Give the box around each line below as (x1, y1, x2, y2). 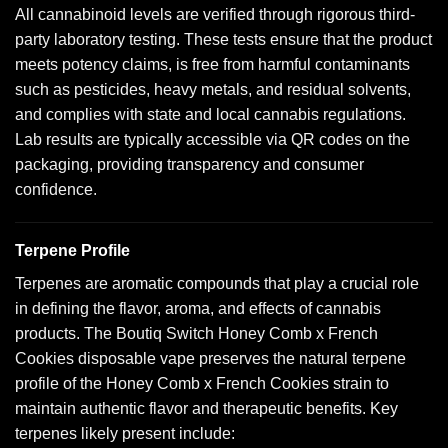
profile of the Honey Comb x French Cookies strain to (15, 375, 389, 393)
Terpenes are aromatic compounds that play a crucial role (15, 275, 419, 293)
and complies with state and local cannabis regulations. (15, 105, 406, 123)
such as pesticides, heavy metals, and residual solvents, (15, 80, 411, 98)
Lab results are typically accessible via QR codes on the (15, 130, 410, 148)
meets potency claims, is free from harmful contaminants (15, 55, 410, 73)
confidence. (15, 180, 97, 198)
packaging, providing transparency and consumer (15, 155, 364, 173)
